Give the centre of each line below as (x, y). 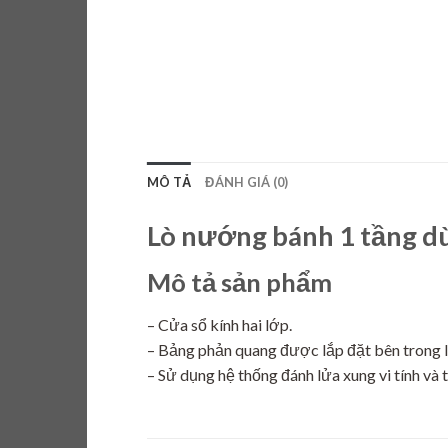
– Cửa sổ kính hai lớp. (219, 324)
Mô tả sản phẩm (239, 282)
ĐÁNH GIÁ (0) (247, 181)
